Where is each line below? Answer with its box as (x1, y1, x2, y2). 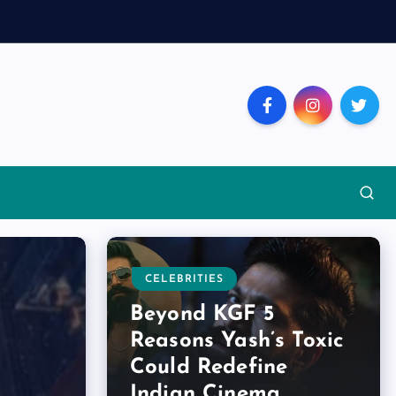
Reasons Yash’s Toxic (130, 331, 345, 353)
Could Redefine (130, 357, 288, 379)
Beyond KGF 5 (130, 304, 274, 326)
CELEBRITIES (145, 274, 224, 286)
